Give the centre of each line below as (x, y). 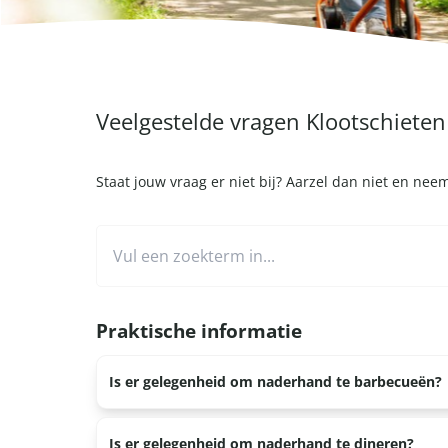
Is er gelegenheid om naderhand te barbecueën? (275, 381)
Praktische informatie (199, 330)
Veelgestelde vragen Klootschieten (271, 121)
